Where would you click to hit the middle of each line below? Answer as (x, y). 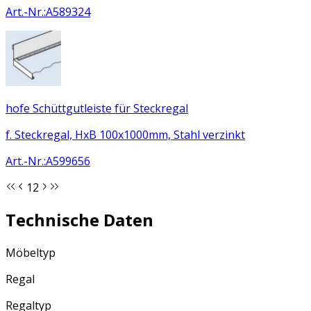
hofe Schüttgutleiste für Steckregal (97, 108)
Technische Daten (79, 220)
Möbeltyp (31, 253)
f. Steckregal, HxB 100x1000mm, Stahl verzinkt (125, 134)
